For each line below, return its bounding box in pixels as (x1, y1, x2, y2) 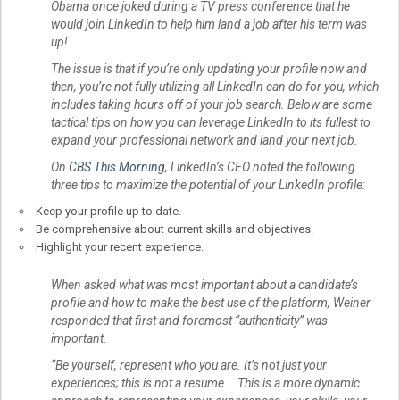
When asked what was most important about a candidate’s (51, 277, 358, 292)
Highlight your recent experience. (36, 240, 204, 254)
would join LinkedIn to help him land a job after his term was (51, 17, 367, 32)
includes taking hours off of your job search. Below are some (51, 97, 372, 112)
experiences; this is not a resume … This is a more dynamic (51, 375, 360, 390)
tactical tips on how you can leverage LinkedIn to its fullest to (51, 115, 371, 130)
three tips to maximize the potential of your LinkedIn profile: (51, 178, 365, 193)
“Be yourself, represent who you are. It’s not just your (51, 357, 327, 372)
